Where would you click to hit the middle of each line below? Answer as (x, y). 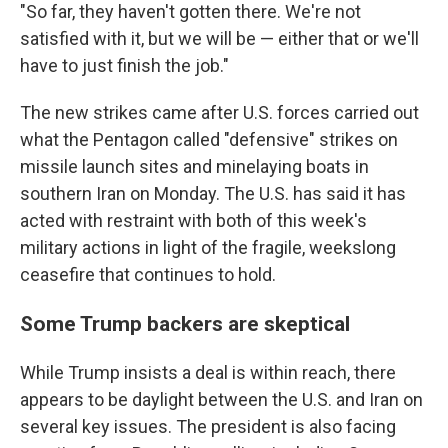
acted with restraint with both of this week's (193, 220)
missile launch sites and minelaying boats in (194, 166)
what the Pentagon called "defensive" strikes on (209, 139)
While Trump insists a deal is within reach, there (208, 372)
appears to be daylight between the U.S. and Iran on (221, 399)
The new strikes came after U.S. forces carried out (219, 112)
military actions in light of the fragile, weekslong (208, 247)
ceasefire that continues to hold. (148, 274)
